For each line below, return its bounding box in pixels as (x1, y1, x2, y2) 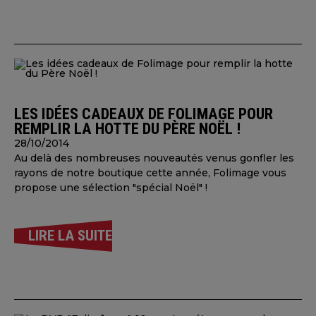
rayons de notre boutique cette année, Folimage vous (14, 166, 286, 179)
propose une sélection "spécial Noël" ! (14, 181, 207, 194)
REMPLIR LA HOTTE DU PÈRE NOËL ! (14, 119, 241, 138)
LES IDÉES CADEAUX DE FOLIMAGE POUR (14, 104, 273, 123)
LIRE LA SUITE (28, 227, 112, 244)
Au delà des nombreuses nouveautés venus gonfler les (14, 152, 294, 164)
